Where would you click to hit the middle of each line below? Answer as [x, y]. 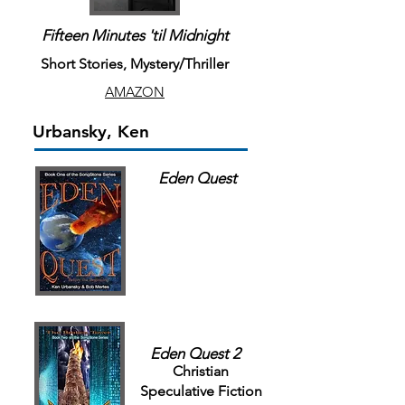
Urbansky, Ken [91, 132]
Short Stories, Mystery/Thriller [135, 64]
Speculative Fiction [201, 391]
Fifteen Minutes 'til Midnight [135, 35]
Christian [201, 371]
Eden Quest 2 [195, 353]
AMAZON [135, 92]
